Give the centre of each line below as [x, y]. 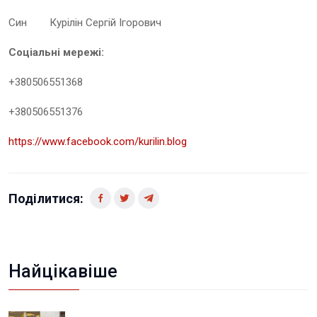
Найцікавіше [63, 271]
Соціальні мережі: [56, 52]
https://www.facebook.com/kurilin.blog [98, 142]
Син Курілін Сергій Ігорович [85, 23]
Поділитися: [46, 198]
